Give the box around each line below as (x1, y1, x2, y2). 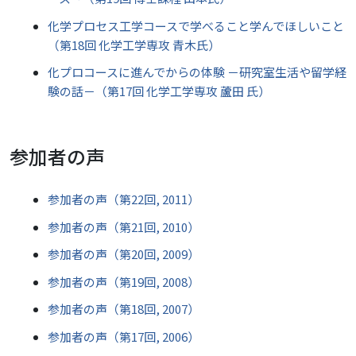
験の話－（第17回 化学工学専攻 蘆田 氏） (48, 83, 270, 99)
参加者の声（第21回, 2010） (48, 218, 199, 235)
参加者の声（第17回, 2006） (48, 327, 199, 345)
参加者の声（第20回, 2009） (48, 246, 199, 262)
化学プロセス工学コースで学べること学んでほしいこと (48, 17, 344, 34)
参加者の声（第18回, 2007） (48, 300, 199, 317)
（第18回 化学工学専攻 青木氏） (48, 36, 220, 53)
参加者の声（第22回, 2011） (48, 191, 199, 207)
